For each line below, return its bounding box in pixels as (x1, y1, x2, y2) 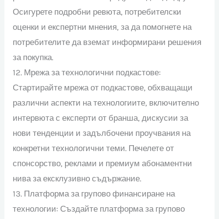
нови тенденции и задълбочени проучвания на (13, 128, 191, 138)
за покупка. (13, 52, 54, 62)
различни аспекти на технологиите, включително (13, 97, 199, 108)
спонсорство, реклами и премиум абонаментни (13, 158, 193, 168)
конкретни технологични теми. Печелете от (13, 143, 175, 153)
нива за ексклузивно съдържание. (13, 173, 142, 183)
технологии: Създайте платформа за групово (13, 203, 185, 214)
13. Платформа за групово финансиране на (13, 188, 175, 198)
